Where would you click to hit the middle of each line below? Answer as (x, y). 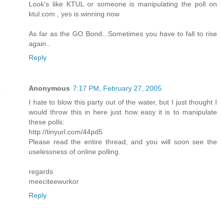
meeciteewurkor (54, 181)
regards (41, 171)
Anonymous (49, 88)
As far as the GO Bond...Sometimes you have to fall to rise (123, 33)
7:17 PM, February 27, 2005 (117, 88)
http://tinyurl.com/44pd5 (66, 132)
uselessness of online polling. (75, 151)
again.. (39, 43)
